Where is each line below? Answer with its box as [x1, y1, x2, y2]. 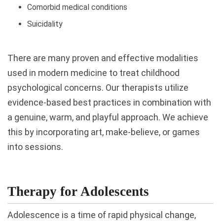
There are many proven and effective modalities [7, 52, 198, 63]
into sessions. [7, 141, 63, 152]
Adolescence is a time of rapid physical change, [7, 210, 196, 220]
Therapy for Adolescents [7, 184, 149, 199]
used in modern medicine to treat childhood [7, 67, 180, 78]
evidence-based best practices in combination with [7, 97, 211, 108]
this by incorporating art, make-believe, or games [7, 126, 200, 137]
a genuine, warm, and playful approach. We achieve [7, 111, 208, 122]
